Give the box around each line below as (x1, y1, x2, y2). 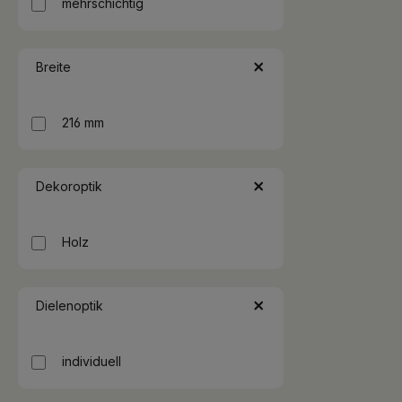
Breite (36, 59, 71, 74)
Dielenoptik (36, 298, 103, 313)
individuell (62, 354, 121, 369)
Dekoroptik (36, 179, 102, 194)
